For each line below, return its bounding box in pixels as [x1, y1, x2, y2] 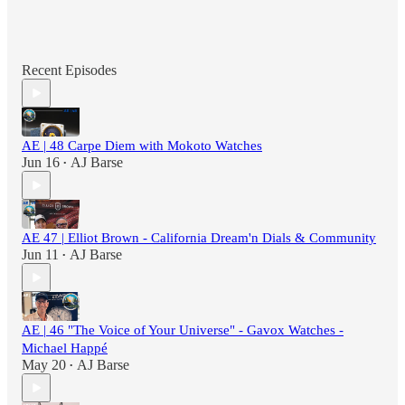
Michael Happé [22, 341, 108, 356]
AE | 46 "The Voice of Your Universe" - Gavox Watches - [22, 323, 344, 338]
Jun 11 [22, 247, 59, 263]
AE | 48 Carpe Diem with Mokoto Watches [22, 138, 262, 154]
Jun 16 [22, 155, 60, 171]
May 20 [22, 357, 66, 373]
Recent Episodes [22, 62, 117, 79]
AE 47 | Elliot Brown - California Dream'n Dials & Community [22, 231, 376, 246]
